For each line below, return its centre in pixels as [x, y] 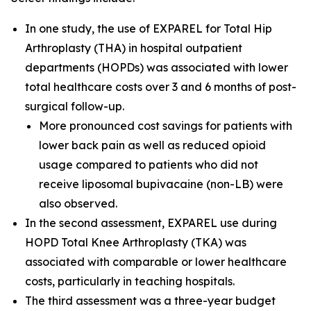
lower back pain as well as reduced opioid [152, 145]
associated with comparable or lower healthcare [156, 262]
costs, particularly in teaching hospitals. [130, 281]
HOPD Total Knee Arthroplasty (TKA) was [136, 242]
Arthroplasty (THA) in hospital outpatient [134, 48]
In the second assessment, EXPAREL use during [151, 223]
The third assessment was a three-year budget [150, 301]
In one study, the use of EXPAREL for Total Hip [149, 28]
